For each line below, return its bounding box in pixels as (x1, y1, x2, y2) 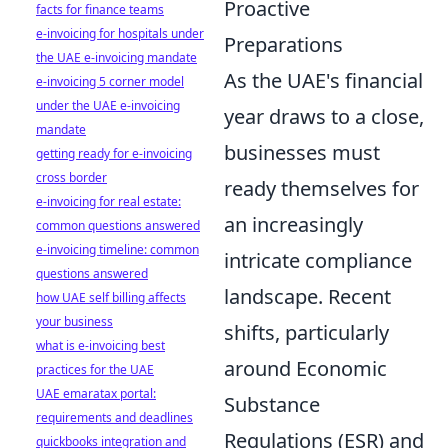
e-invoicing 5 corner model (36, 73, 184, 90)
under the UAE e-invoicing (36, 97, 180, 114)
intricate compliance (224, 246, 412, 274)
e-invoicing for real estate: (36, 193, 181, 210)
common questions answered (36, 217, 200, 234)
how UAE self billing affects (36, 289, 186, 306)
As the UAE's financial (224, 66, 423, 94)
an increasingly (224, 210, 363, 238)
